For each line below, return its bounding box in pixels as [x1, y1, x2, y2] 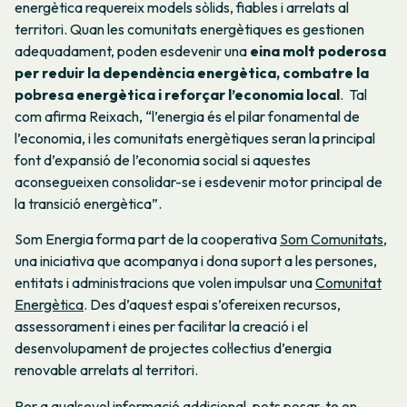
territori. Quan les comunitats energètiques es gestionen [15, 20, 364, 39]
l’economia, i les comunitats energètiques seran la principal [15, 129, 375, 148]
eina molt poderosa [250, 42, 386, 61]
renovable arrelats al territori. [15, 361, 198, 380]
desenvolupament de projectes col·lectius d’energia [15, 339, 332, 358]
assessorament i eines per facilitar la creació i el [15, 317, 308, 336]
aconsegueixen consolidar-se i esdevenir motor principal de [15, 173, 382, 192]
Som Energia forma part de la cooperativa [15, 230, 280, 249]
